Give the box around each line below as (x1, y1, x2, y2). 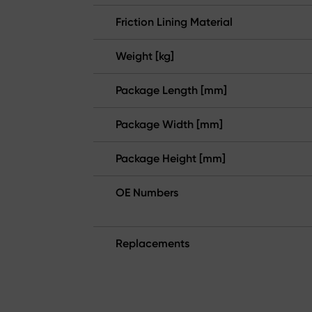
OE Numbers (116, 186, 178, 199)
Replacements (116, 237, 189, 250)
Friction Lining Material (116, 15, 233, 29)
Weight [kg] (116, 49, 174, 63)
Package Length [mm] (116, 84, 227, 97)
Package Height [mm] (116, 152, 226, 165)
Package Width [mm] (116, 118, 223, 131)
